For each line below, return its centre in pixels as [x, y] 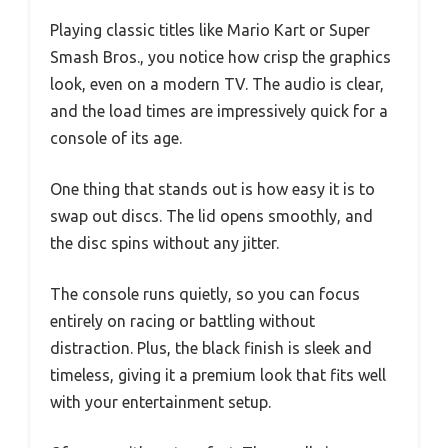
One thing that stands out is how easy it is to [212, 189]
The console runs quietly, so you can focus [205, 294]
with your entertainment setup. [160, 402]
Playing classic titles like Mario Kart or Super [210, 30]
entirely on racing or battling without [182, 321]
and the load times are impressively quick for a [219, 111]
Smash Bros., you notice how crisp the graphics [220, 57]
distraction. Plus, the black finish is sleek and [211, 348]
